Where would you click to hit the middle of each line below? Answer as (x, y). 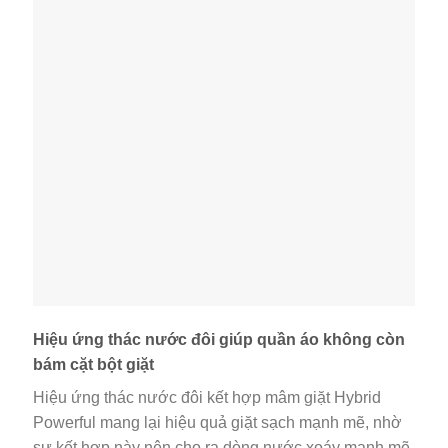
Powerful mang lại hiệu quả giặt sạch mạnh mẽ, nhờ (217, 423)
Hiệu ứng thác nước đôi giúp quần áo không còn (219, 340)
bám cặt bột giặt (93, 365)
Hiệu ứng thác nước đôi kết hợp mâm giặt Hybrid (207, 398)
